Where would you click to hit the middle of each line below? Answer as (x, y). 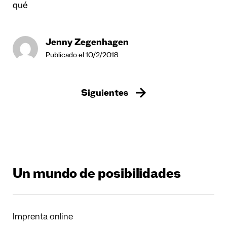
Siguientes (105, 94)
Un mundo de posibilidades (97, 176)
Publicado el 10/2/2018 (82, 56)
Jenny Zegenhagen (87, 44)
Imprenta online (43, 218)
